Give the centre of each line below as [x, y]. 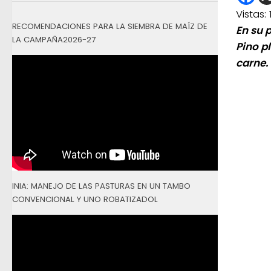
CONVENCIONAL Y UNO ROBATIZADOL [85, 199]
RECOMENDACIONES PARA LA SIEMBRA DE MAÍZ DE [110, 26]
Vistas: [251, 14]
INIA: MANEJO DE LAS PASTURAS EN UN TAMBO [101, 186]
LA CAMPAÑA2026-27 [54, 39]
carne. [252, 63]
